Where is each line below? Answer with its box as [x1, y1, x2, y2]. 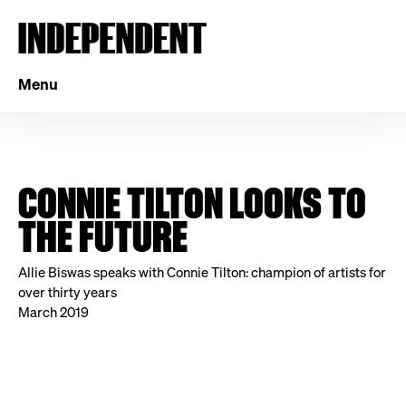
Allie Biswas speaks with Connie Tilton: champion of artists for [18, 263, 386, 281]
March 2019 [18, 303, 89, 321]
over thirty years [18, 283, 117, 301]
